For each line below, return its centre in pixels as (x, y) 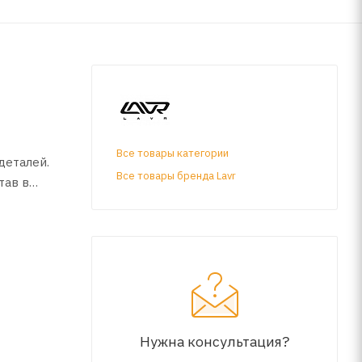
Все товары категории (173, 153)
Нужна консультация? (215, 341)
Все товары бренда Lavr (176, 175)
